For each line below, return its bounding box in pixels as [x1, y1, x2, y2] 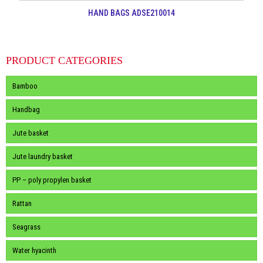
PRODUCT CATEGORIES [6, 54, 123, 66]
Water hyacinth [12, 245, 56, 255]
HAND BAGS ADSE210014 [88, 8, 175, 18]
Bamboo [12, 81, 38, 90]
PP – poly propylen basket [12, 175, 92, 184]
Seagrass [12, 222, 41, 231]
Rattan [12, 198, 32, 208]
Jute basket [12, 128, 49, 137]
